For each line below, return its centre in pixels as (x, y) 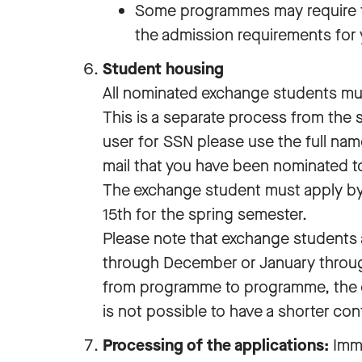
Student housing (163, 69)
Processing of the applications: (216, 345)
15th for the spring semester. (207, 215)
